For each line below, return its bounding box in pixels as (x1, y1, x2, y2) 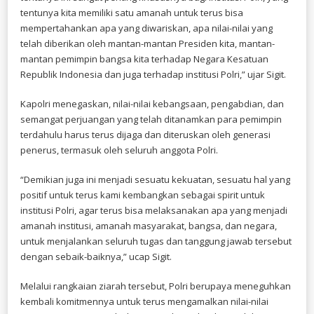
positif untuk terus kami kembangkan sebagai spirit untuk (20, 188, 265, 201)
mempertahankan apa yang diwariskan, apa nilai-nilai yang (20, 21, 273, 34)
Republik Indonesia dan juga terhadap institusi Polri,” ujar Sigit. (20, 67, 286, 81)
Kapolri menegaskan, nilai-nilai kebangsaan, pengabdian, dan (20, 97, 284, 110)
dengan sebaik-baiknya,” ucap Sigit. (20, 250, 172, 263)
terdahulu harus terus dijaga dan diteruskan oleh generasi (20, 128, 271, 141)
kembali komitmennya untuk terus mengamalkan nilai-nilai (20, 294, 268, 308)
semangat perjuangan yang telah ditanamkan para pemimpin (20, 112, 282, 125)
